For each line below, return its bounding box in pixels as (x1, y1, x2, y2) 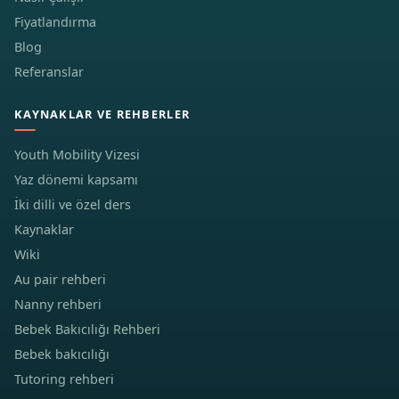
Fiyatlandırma (14, 13, 96, 30)
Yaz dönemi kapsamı (14, 171, 138, 188)
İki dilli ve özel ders (14, 196, 131, 213)
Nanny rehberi (14, 296, 102, 313)
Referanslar (14, 63, 84, 80)
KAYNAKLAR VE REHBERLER (14, 106, 191, 122)
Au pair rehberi (14, 271, 106, 288)
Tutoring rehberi (14, 370, 114, 387)
